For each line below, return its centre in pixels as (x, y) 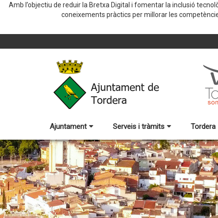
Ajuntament (68, 127)
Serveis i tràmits (139, 127)
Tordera (203, 127)
